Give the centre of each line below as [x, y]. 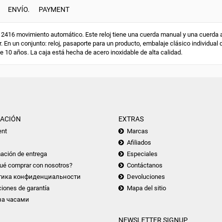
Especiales [142, 154]
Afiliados [139, 142]
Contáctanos [145, 165]
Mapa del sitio [146, 188]
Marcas [138, 131]
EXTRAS [131, 119]
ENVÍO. [19, 9]
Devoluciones [146, 176]
